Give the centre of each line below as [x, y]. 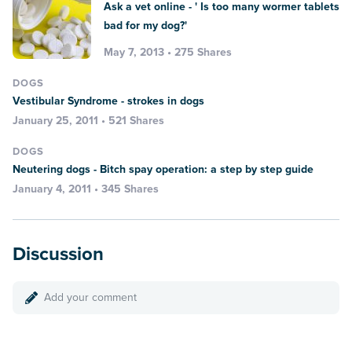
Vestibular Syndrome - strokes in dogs [108, 101]
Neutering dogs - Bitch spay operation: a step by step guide [163, 169]
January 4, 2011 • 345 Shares [86, 189]
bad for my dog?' [145, 25]
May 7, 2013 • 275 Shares [168, 52]
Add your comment [90, 297]
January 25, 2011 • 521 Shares [88, 120]
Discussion [65, 254]
